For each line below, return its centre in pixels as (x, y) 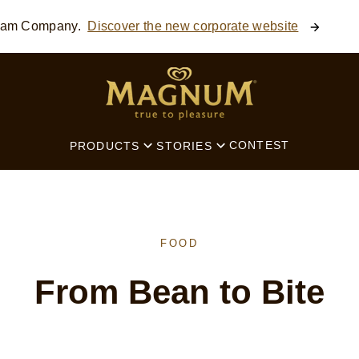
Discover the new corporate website (193, 26)
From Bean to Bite (179, 292)
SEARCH (69, 26)
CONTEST (259, 145)
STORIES (184, 145)
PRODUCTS (105, 145)
